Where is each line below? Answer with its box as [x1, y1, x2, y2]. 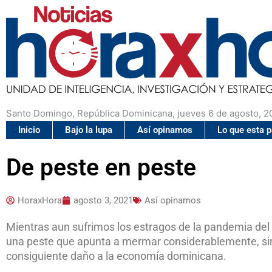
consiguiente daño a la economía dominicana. [6, 250, 226, 263]
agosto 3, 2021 [73, 195, 133, 206]
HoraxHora [18, 195, 62, 206]
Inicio [18, 124, 40, 136]
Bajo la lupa [65, 124, 112, 136]
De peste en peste [6, 154, 196, 182]
